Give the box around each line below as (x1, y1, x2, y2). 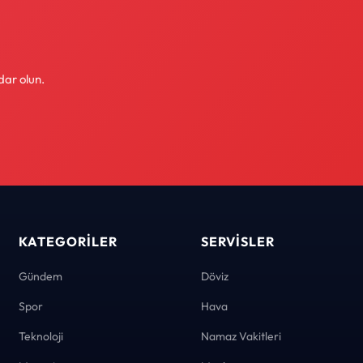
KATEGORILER (18, 233, 117, 250)
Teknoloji (18, 329, 63, 344)
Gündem (18, 269, 62, 284)
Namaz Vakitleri (200, 329, 281, 344)
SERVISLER (200, 233, 275, 250)
